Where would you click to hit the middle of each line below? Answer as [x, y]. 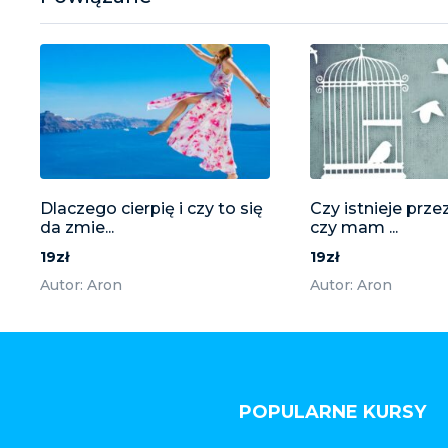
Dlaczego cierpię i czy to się [151, 208]
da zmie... [77, 227]
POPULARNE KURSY [332, 411]
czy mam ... [353, 227]
